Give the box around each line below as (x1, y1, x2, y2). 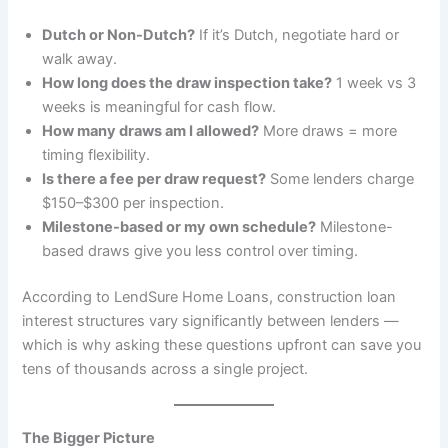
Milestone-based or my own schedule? (42, 217, 317, 236)
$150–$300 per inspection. (42, 193, 225, 212)
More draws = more (259, 121, 398, 140)
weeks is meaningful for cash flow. (42, 97, 277, 116)
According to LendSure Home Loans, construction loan (22, 287, 397, 306)
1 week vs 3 (332, 73, 417, 92)
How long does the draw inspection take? (42, 73, 333, 92)
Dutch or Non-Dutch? (42, 25, 196, 44)
